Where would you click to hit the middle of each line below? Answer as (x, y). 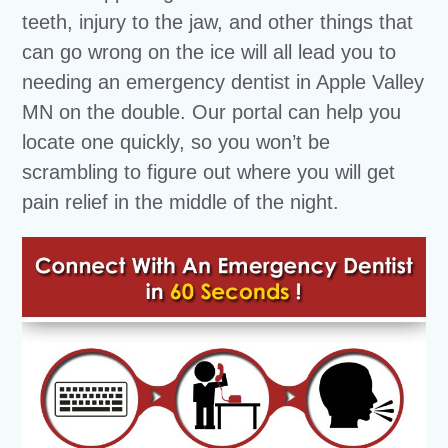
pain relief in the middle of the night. (181, 202)
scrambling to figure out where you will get (209, 172)
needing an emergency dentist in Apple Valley (223, 82)
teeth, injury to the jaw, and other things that (218, 22)
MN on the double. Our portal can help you (212, 112)
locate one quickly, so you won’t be (176, 142)
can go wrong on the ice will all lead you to (209, 52)
